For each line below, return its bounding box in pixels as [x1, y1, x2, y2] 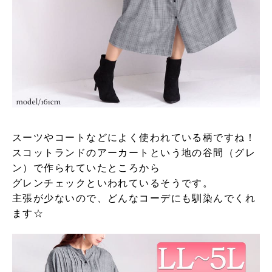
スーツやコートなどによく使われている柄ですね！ [12, 132, 256, 143]
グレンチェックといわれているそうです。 [12, 177, 214, 188]
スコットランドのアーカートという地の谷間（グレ [12, 147, 256, 158]
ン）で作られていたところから [12, 162, 161, 173]
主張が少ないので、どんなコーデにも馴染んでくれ [12, 192, 256, 203]
